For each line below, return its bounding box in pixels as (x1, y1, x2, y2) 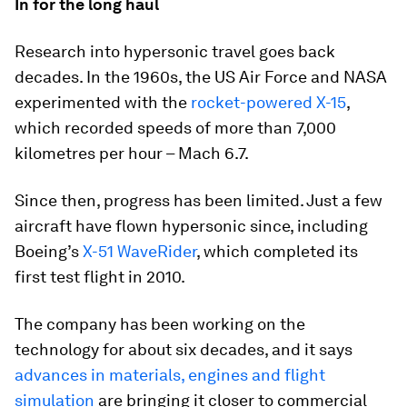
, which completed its (196, 241, 358, 261)
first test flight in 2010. (15, 266, 185, 286)
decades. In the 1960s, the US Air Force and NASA (15, 66, 387, 86)
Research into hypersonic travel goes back (15, 41, 335, 61)
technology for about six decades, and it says (15, 339, 352, 359)
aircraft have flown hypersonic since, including (15, 215, 368, 235)
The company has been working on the (15, 313, 305, 333)
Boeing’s (15, 241, 83, 261)
